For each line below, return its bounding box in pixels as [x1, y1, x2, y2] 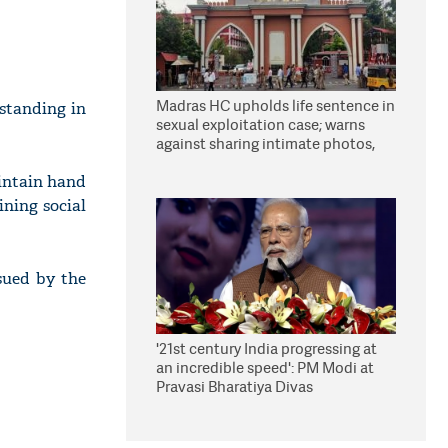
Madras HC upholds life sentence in [156, 95, 395, 116]
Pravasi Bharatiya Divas [156, 376, 313, 397]
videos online [156, 152, 247, 173]
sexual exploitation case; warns [156, 114, 365, 135]
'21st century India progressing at [156, 338, 377, 359]
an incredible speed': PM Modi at [156, 357, 374, 378]
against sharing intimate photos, [156, 133, 375, 154]
